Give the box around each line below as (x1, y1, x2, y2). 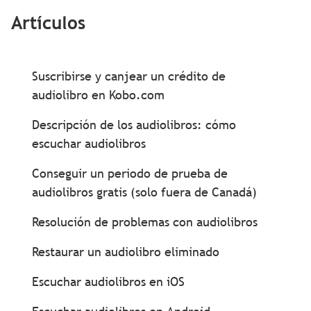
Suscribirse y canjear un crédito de (31, 68, 226, 84)
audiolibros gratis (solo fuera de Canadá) (31, 184, 257, 200)
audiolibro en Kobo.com (31, 87, 165, 103)
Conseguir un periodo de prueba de (31, 165, 228, 181)
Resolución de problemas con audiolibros (31, 214, 258, 230)
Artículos (10, 11, 85, 34)
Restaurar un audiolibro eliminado (31, 244, 219, 260)
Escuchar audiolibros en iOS (31, 274, 185, 289)
